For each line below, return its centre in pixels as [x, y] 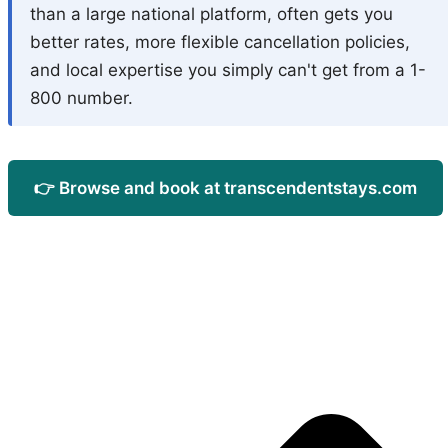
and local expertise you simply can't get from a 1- [228, 69]
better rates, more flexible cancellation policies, [220, 41]
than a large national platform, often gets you [211, 13]
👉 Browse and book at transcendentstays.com [225, 187]
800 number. [81, 97]
